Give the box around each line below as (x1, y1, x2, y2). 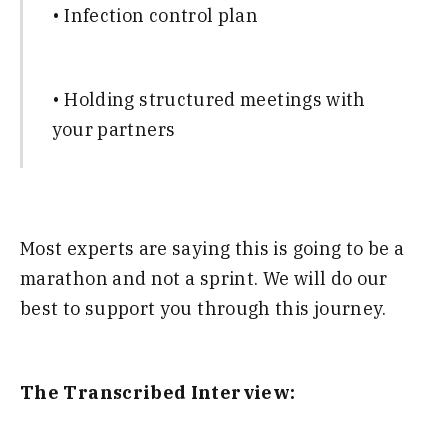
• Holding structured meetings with (51, 88, 366, 112)
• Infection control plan (51, 3, 259, 27)
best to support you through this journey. (20, 296, 387, 320)
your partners (51, 118, 176, 142)
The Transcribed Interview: (20, 381, 296, 405)
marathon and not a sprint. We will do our (20, 266, 388, 290)
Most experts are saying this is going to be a (20, 236, 405, 260)
